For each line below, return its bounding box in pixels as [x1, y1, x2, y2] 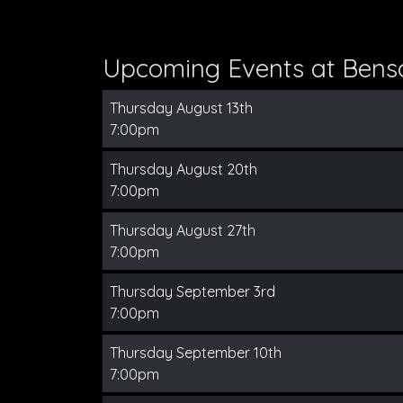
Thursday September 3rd [110, 282, 275, 300]
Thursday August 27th [110, 221, 255, 239]
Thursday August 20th [110, 160, 257, 178]
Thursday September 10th [110, 344, 282, 362]
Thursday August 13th [110, 99, 253, 117]
